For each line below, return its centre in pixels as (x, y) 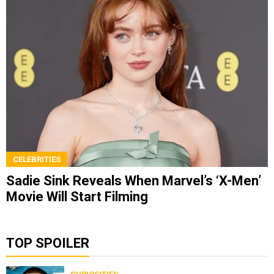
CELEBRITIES (37, 159)
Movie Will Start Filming (77, 196)
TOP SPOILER (48, 243)
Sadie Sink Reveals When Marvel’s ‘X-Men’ (134, 180)
